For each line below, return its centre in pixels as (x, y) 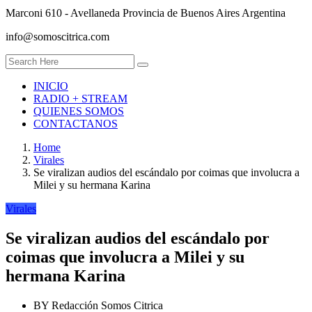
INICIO (51, 86)
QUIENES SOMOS (79, 111)
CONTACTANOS (76, 124)
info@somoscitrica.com (57, 37)
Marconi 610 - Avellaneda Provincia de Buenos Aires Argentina (146, 13)
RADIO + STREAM (80, 99)
